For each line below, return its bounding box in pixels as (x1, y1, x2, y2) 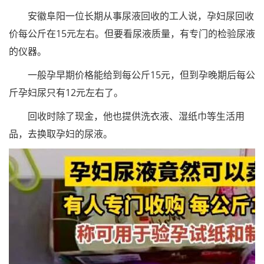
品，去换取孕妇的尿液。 (9, 127, 113, 140)
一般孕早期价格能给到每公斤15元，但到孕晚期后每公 (9, 68, 255, 81)
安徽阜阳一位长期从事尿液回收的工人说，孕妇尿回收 (9, 9, 254, 22)
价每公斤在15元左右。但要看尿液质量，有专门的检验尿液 (9, 27, 255, 40)
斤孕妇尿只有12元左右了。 (9, 86, 123, 99)
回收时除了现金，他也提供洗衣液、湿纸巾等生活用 (9, 110, 245, 123)
